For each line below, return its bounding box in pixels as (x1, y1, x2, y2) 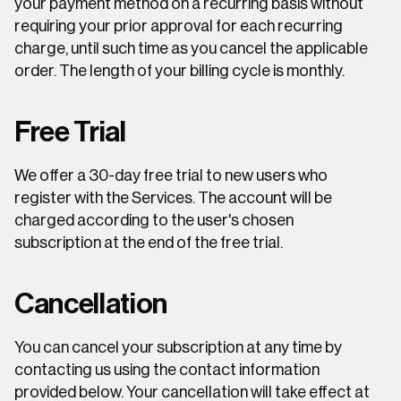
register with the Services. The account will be (14, 190, 332, 206)
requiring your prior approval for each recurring (14, 18, 343, 34)
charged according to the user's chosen (14, 212, 294, 228)
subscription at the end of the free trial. (14, 235, 283, 251)
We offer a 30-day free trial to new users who (14, 167, 328, 183)
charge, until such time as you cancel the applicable (14, 40, 368, 56)
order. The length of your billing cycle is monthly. (14, 63, 345, 79)
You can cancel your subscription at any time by (14, 339, 342, 355)
